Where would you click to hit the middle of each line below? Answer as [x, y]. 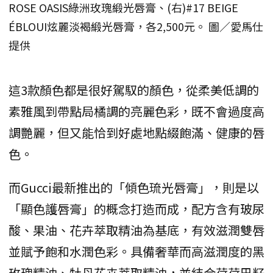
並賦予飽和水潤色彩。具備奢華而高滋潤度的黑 [136, 251]
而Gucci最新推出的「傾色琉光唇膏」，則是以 [134, 187]
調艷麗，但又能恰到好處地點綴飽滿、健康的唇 [136, 132]
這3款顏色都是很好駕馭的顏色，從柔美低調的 [134, 90]
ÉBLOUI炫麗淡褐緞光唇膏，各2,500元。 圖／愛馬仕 [136, 26]
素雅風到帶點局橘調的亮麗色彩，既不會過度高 [136, 111]
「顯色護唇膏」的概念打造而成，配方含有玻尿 [136, 208]
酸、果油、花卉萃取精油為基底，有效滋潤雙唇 [136, 230]
